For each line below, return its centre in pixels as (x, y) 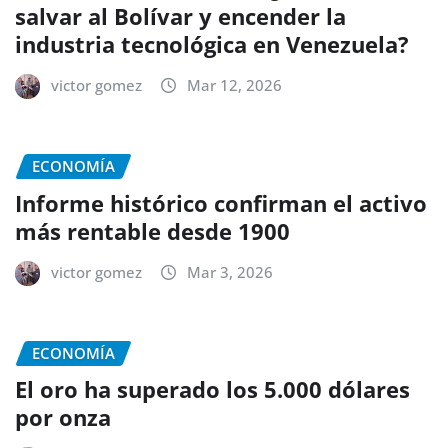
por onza (63, 417)
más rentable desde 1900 (158, 230)
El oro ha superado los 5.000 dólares (212, 389)
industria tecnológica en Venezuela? (212, 44)
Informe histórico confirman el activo (221, 202)
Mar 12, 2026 (234, 85)
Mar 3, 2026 (230, 271)
